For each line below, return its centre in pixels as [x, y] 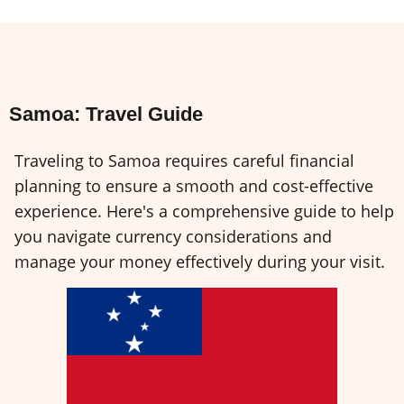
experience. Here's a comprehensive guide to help [204, 211]
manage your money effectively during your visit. [200, 262]
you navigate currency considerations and [173, 237]
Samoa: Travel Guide [106, 115]
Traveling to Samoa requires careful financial [184, 161]
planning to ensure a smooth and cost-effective [194, 186]
